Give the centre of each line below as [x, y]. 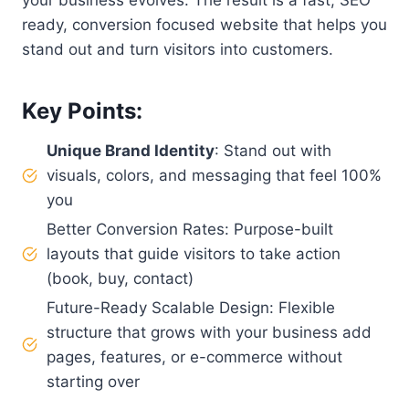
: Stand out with [273, 150]
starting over [93, 381]
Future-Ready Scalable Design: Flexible [191, 307]
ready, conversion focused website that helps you [204, 24]
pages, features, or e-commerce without [194, 357]
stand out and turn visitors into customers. [178, 49]
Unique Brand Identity [131, 150]
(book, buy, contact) [120, 278]
